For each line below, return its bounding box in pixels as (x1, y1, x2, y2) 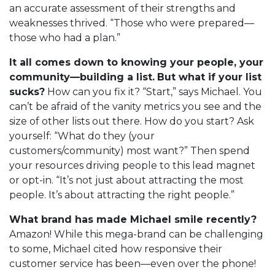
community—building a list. (9, 71, 155, 83)
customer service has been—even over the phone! (9, 258, 256, 270)
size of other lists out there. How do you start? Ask (9, 115, 254, 128)
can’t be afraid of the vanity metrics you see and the (9, 101, 261, 113)
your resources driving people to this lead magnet (9, 160, 255, 172)
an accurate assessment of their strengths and (9, 2, 236, 15)
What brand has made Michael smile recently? (9, 214, 257, 226)
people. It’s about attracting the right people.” (9, 189, 234, 201)
